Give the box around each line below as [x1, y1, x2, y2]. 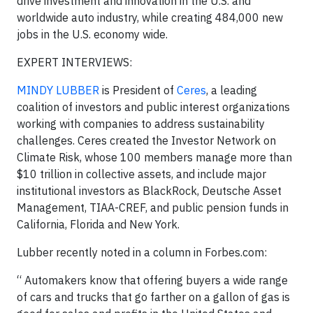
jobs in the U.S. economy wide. [17, 27, 168, 41]
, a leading [206, 82, 257, 97]
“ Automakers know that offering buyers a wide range [17, 272, 288, 287]
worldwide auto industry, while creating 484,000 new [17, 10, 283, 24]
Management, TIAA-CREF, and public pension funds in [17, 200, 289, 214]
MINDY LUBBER [17, 82, 99, 97]
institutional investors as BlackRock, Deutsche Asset [17, 183, 282, 198]
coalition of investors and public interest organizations [17, 99, 290, 114]
